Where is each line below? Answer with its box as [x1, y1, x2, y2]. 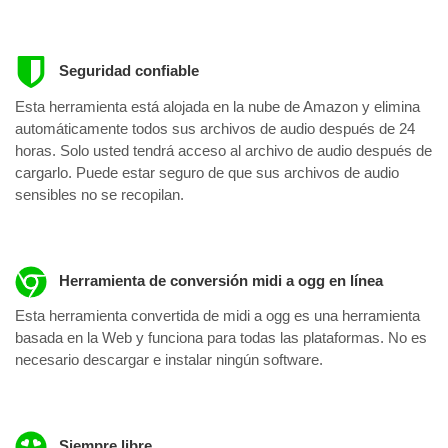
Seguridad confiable [54, 62, 199, 80]
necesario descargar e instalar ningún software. [15, 351, 323, 369]
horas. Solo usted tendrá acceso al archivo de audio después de [15, 141, 432, 159]
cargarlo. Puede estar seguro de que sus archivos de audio [15, 163, 399, 181]
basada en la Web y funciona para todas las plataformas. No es [15, 329, 427, 347]
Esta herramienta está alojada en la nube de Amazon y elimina [15, 97, 420, 115]
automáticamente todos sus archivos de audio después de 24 [15, 119, 415, 137]
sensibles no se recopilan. [15, 185, 184, 203]
